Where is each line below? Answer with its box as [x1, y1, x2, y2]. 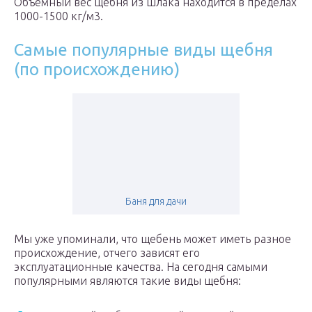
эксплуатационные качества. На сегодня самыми [14, 260, 267, 274]
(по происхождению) [14, 60, 180, 79]
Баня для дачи [125, 196, 187, 208]
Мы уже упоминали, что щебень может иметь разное [14, 233, 291, 246]
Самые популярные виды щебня [14, 40, 273, 60]
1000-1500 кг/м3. [14, 10, 103, 23]
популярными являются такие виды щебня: [14, 274, 241, 288]
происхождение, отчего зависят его [14, 247, 200, 260]
